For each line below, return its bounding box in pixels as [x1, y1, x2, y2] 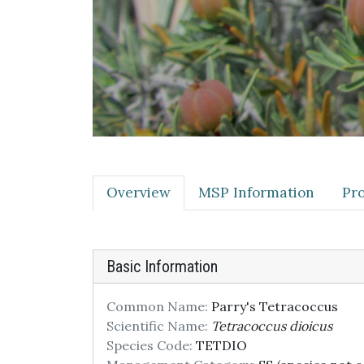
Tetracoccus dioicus [211, 318, 332, 334]
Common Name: [106, 298, 208, 314]
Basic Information [106, 257, 218, 276]
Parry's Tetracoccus [208, 298, 338, 314]
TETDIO [193, 337, 247, 353]
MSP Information [198, 184, 314, 201]
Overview [106, 184, 171, 201]
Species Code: [106, 337, 193, 353]
